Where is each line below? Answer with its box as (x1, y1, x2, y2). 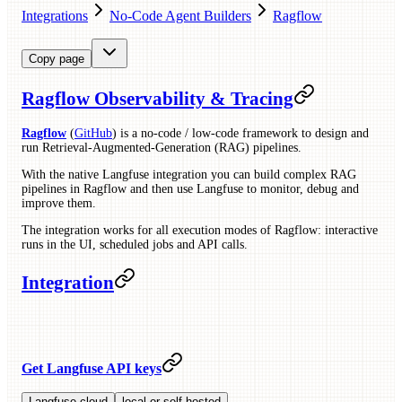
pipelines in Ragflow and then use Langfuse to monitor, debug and (22, 181, 359, 196)
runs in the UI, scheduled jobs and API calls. (22, 237, 248, 251)
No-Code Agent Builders (109, 8, 251, 23)
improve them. (22, 196, 96, 210)
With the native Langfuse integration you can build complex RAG (22, 167, 356, 181)
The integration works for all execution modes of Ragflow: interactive (22, 223, 378, 237)
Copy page (29, 52, 84, 66)
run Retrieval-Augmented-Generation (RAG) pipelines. (22, 140, 301, 154)
